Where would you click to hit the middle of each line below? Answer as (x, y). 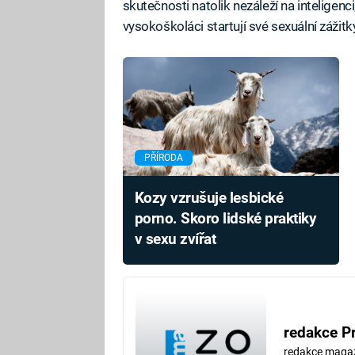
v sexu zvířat (175, 240)
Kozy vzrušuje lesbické (209, 198)
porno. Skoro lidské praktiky (225, 219)
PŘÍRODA (163, 158)
